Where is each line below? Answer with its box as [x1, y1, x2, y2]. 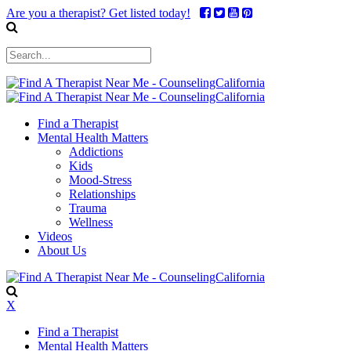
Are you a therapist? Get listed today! [6, 6, 190, 20]
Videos [38, 230, 72, 243]
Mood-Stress [69, 173, 132, 186]
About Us [38, 244, 86, 257]
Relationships [69, 187, 136, 201]
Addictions [69, 145, 123, 158]
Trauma [69, 201, 107, 215]
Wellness [69, 215, 113, 229]
